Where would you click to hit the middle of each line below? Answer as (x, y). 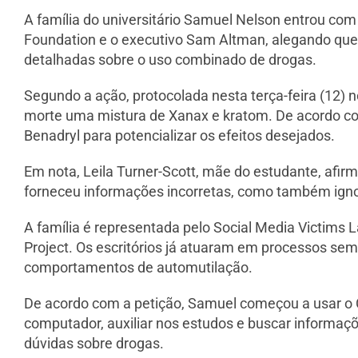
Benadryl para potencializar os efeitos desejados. (179, 136)
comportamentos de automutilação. (138, 268)
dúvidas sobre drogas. (94, 344)
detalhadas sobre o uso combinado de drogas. (170, 60)
